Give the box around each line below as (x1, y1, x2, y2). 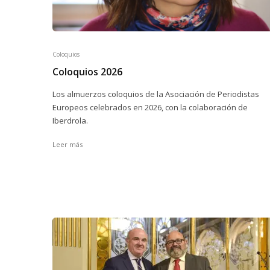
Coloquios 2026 (52, 64, 122, 78)
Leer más (52, 139, 83, 149)
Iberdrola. (52, 115, 88, 126)
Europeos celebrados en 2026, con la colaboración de (52, 101, 248, 113)
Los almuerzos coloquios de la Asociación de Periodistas (52, 88, 259, 99)
